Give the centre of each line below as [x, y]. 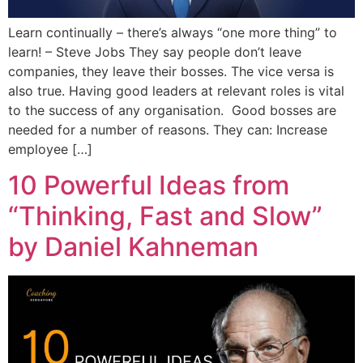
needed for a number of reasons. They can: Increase [168, 129]
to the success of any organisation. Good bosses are [172, 110]
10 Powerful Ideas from [149, 185]
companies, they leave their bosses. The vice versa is [171, 71]
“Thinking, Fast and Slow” [165, 216]
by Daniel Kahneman [133, 247]
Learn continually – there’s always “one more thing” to [173, 32]
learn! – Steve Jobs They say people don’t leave [155, 51]
